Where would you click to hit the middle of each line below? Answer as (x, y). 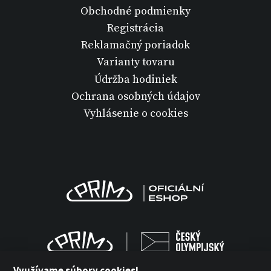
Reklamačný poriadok (135, 45)
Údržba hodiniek (135, 79)
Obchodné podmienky (135, 11)
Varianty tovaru (135, 62)
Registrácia (135, 28)
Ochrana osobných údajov (135, 96)
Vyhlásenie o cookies (135, 113)
